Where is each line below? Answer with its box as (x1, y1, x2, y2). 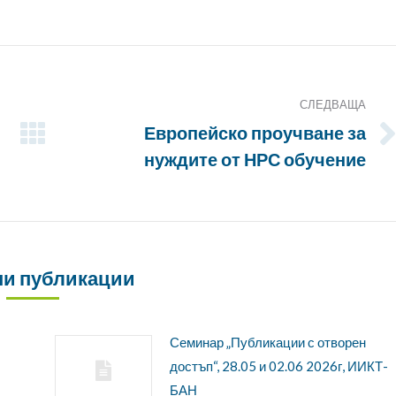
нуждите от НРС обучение (144, 148, 366, 171)
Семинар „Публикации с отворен (169, 334, 366, 351)
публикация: (71, 160, 147, 177)
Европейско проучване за (144, 122, 366, 144)
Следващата (71, 136, 149, 153)
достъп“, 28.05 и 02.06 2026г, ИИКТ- (169, 358, 388, 375)
